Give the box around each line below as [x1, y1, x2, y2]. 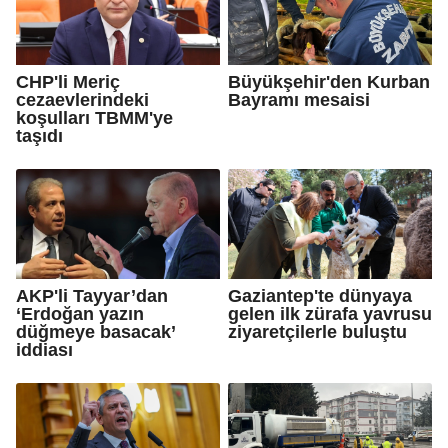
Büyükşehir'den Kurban [228, 71, 430, 92]
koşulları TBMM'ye [16, 107, 173, 128]
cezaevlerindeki [16, 89, 149, 110]
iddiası [16, 339, 73, 360]
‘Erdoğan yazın [16, 303, 144, 324]
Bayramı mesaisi [228, 89, 370, 110]
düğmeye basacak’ [16, 321, 175, 342]
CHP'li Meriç [16, 71, 120, 92]
